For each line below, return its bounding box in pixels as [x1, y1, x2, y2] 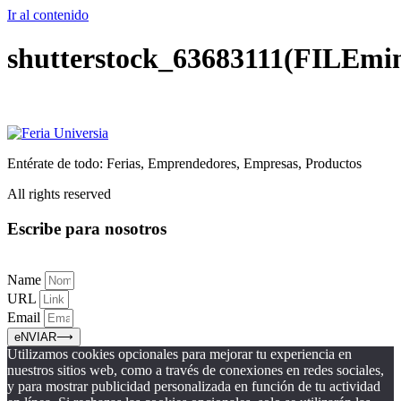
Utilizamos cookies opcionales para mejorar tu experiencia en [7, 346, 352, 363]
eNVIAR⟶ [14, 330, 73, 345]
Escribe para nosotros [7, 218, 166, 238]
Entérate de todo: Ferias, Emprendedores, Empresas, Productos [7, 155, 362, 171]
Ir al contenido [7, 7, 89, 22]
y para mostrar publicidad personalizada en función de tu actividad [7, 379, 380, 395]
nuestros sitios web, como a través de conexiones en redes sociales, [7, 363, 384, 379]
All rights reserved [7, 185, 111, 201]
